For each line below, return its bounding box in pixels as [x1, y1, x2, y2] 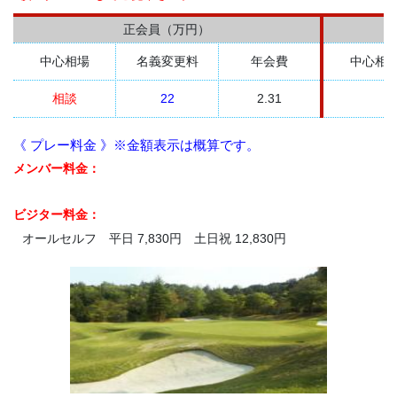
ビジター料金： [13, 207, 100, 222]
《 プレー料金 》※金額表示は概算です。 [13, 137, 260, 153]
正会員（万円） [123, 22, 210, 37]
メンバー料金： [13, 161, 100, 176]
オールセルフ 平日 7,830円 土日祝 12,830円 [22, 231, 286, 246]
